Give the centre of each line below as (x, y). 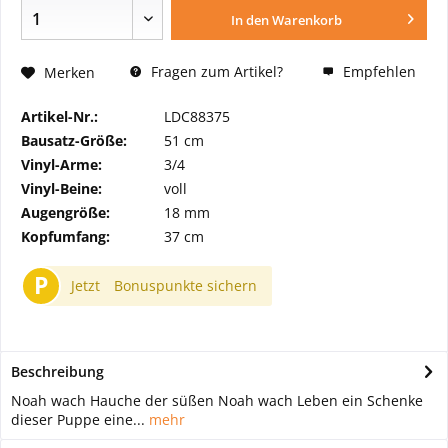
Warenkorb (307, 20)
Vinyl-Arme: (61, 165)
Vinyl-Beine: (61, 189)
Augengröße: (65, 213)
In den (250, 20)
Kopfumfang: (65, 237)
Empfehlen (377, 72)
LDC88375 (197, 117)
